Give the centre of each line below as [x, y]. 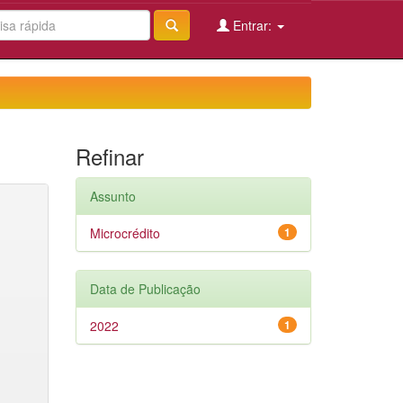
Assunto [112, 196]
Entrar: [252, 25]
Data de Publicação [145, 289]
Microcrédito [125, 233]
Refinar [109, 156]
